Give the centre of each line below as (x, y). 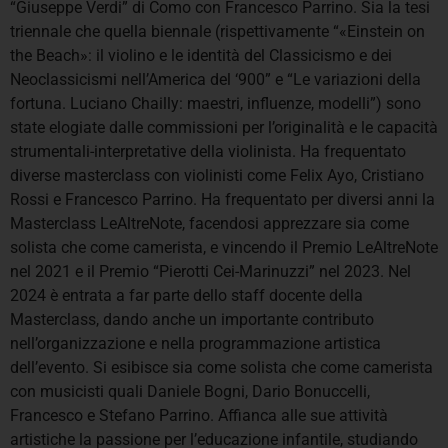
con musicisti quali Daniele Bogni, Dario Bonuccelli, (190, 392)
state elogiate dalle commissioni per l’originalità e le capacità (224, 128)
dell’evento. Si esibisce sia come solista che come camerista (221, 368)
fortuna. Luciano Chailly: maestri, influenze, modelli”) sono (215, 104)
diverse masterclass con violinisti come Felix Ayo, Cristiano (217, 176)
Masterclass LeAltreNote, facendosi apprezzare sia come (209, 224)
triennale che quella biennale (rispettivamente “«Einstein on (217, 32)
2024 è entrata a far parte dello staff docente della (186, 296)
